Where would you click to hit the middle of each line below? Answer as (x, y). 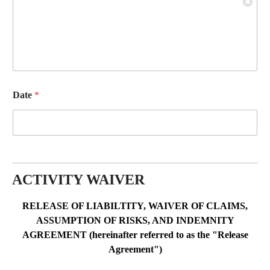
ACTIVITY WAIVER (78, 179)
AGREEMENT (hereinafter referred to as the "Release (135, 234)
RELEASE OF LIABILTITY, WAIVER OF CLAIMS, (135, 206)
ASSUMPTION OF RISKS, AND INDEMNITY (135, 220)
